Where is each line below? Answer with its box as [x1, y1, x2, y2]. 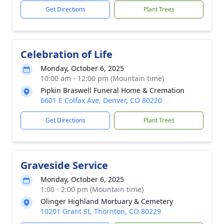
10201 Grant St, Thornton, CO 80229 [40, 206, 161, 216]
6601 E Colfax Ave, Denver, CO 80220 [40, 95, 162, 105]
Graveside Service [20, 158, 108, 172]
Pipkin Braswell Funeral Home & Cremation [40, 85, 184, 95]
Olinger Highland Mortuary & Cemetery [40, 196, 173, 206]
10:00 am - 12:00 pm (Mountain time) [40, 73, 164, 83]
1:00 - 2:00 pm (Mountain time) [40, 184, 143, 194]
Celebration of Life [20, 47, 112, 61]
